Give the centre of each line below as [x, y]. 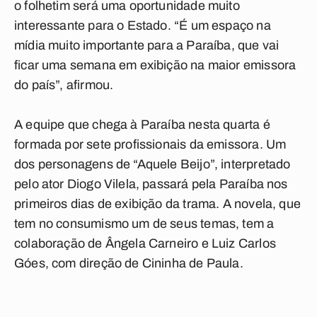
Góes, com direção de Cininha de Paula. [129, 263]
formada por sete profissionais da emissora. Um [150, 144]
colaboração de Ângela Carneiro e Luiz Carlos [145, 243]
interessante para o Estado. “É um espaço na [143, 25]
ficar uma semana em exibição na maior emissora [155, 65]
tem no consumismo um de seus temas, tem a [144, 224]
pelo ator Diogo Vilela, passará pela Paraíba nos [151, 184]
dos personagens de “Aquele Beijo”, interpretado [152, 164]
